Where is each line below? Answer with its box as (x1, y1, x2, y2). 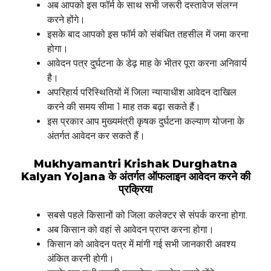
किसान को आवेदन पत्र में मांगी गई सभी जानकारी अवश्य (47, 238, 236, 250)
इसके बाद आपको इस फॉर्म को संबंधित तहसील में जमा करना (47, 28, 249, 41)
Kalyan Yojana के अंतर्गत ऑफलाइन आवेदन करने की (21, 170, 250, 184)
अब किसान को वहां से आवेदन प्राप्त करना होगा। (47, 224, 214, 236)
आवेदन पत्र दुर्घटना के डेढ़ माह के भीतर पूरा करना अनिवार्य (47, 57, 247, 70)
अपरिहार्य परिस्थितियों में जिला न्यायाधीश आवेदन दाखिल (47, 87, 237, 99)
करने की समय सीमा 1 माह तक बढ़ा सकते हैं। (47, 101, 201, 113)
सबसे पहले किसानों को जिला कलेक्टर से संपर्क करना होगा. (47, 209, 247, 221)
